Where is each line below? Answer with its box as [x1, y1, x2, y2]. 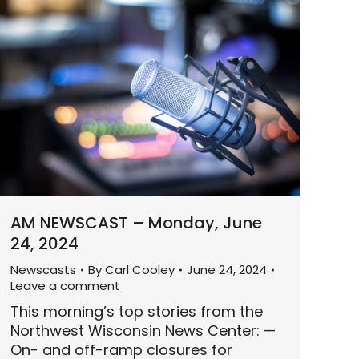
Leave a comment [10, 277, 120, 295]
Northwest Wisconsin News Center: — [10, 321, 276, 341]
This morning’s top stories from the [10, 301, 263, 322]
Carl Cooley [105, 261, 175, 279]
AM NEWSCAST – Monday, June [10, 212, 262, 235]
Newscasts [10, 261, 76, 279]
